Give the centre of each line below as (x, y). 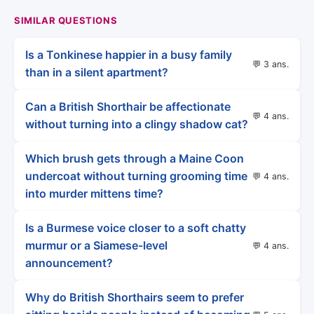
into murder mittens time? (94, 193)
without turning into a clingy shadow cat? (137, 124)
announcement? (69, 263)
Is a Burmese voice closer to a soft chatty (136, 228)
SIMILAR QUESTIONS (66, 20)
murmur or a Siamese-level (96, 245)
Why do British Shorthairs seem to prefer (135, 297)
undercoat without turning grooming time (136, 176)
